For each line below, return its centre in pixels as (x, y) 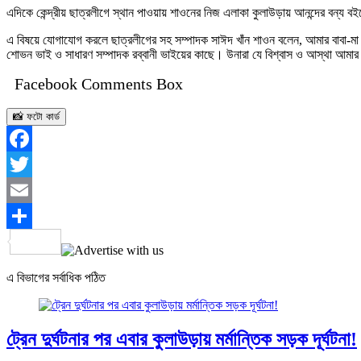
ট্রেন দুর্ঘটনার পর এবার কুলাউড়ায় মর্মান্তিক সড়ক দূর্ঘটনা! (182, 339)
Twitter (25, 189)
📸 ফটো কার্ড (36, 116)
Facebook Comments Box (99, 83)
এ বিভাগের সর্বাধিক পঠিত (56, 277)
